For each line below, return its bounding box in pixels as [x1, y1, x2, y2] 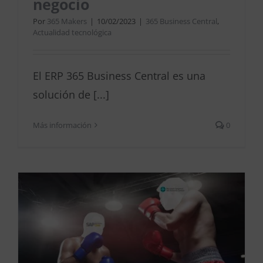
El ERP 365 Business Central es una [33, 69, 205, 83]
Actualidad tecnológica [33, 27, 112, 38]
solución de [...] [33, 87, 109, 102]
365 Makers [47, 16, 87, 27]
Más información [33, 120, 92, 131]
